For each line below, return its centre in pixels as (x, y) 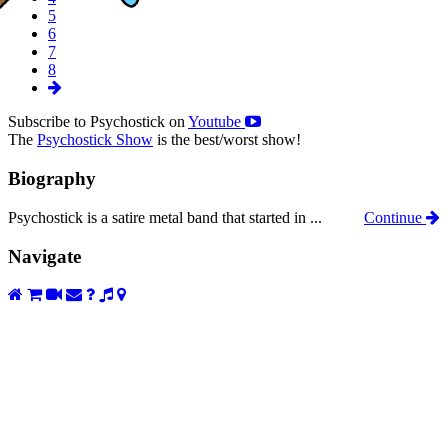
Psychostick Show (95, 140)
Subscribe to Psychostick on (98, 122)
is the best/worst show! (227, 140)
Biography (52, 179)
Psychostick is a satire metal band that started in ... (165, 217)
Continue (395, 217)
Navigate (44, 256)
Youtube (216, 122)
